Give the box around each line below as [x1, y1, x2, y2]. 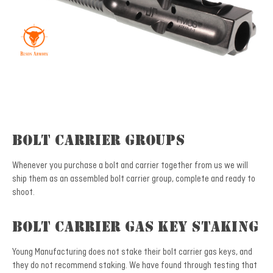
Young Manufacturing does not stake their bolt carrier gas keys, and [12, 246, 252, 258]
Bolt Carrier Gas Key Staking [12, 221, 258, 235]
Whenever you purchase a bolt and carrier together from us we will [12, 160, 248, 171]
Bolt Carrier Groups [12, 135, 185, 149]
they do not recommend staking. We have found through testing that [12, 260, 257, 271]
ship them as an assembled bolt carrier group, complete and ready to [12, 173, 255, 185]
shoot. [12, 186, 35, 198]
